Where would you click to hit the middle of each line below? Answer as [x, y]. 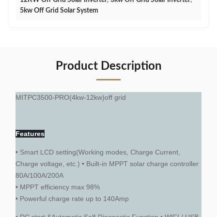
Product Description [108, 66]
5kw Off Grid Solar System [59, 11]
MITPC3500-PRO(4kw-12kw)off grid [71, 97]
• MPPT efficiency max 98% [58, 187]
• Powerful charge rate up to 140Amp [72, 199]
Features [30, 134]
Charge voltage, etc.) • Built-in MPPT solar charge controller [107, 164]
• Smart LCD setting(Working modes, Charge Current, [98, 152]
